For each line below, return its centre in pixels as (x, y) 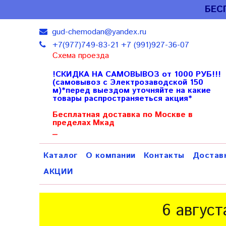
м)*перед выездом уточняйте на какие (131, 91)
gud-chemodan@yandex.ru (98, 32)
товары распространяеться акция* (122, 99)
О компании (110, 156)
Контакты (164, 156)
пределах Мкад (83, 123)
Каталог (61, 156)
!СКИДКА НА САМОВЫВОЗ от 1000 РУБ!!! (136, 74)
